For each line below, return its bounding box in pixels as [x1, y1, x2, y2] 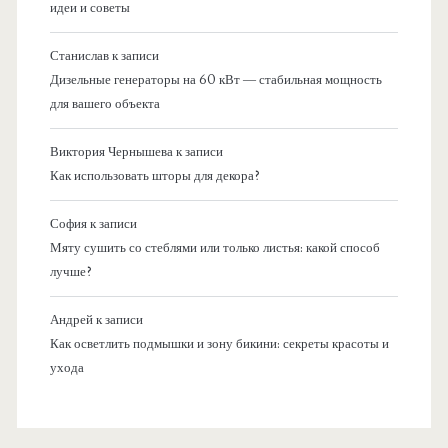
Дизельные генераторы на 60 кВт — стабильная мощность [49, 71, 382, 88]
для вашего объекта [49, 95, 160, 112]
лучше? [49, 263, 92, 280]
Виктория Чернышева [49, 143, 173, 160]
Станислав [49, 47, 109, 64]
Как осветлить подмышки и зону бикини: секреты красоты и [49, 335, 389, 352]
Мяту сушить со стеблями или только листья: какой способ [49, 239, 380, 256]
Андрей [49, 311, 93, 328]
